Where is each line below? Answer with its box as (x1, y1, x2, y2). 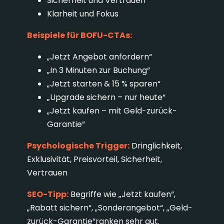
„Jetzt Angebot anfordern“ (46, 51, 152, 63)
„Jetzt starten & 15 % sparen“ (46, 78, 160, 90)
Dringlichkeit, (131, 140, 182, 152)
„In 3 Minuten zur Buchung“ (46, 64, 150, 76)
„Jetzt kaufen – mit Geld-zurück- (46, 105, 177, 117)
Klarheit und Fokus (46, 8, 118, 20)
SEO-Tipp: (26, 188, 68, 200)
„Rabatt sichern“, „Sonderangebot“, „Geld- (26, 202, 192, 214)
